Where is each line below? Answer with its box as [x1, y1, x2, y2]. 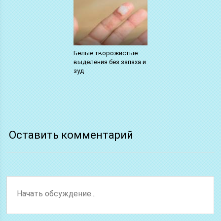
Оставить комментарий [9, 128, 134, 141]
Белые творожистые [73, 49, 138, 57]
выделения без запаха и [73, 58, 146, 66]
